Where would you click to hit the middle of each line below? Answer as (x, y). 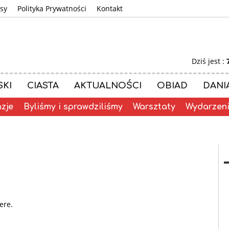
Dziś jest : (209, 61)
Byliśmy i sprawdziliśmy (73, 107)
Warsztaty (154, 107)
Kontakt (110, 8)
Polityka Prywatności (52, 8)
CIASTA (43, 86)
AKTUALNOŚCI (108, 86)
